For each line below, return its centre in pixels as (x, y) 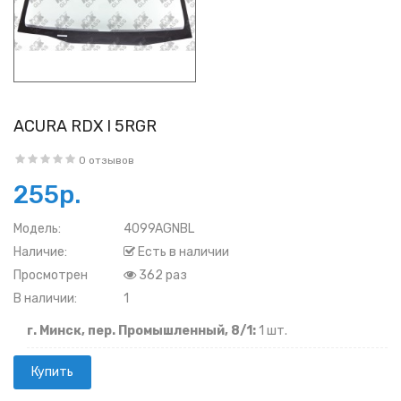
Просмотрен (51, 275)
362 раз (162, 275)
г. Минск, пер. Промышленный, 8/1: (141, 331)
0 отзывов (107, 160)
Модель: (37, 229)
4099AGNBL (158, 229)
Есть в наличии (182, 252)
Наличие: (40, 252)
